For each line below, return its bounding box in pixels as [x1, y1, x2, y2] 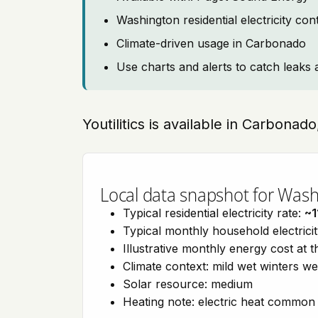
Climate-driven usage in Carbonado [116, 36, 306, 50]
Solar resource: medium [123, 277, 253, 291]
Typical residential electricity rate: [123, 206, 305, 220]
